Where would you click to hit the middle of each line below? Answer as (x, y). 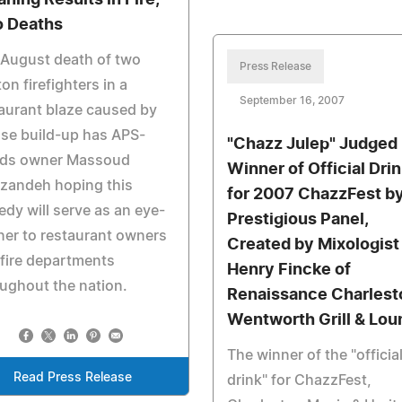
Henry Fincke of (288, 270)
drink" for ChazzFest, (299, 380)
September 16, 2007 (292, 100)
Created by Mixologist (313, 245)
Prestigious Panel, (297, 220)
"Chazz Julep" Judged (312, 144)
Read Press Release (72, 378)
